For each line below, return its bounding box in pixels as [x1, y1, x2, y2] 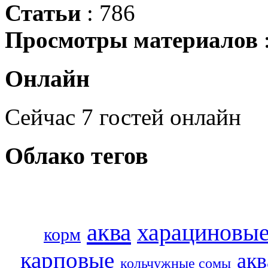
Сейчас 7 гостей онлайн [5, 104, 241, 130]
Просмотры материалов [5, 26, 258, 53]
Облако [5, 142, 85, 170]
